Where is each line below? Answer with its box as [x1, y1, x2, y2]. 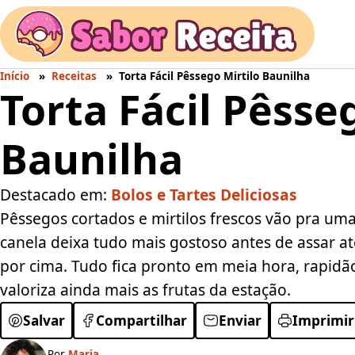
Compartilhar [96, 311, 188, 330]
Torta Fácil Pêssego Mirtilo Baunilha [119, 69, 310, 83]
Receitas [52, 69, 97, 83]
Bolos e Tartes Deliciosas [111, 184, 297, 205]
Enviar [218, 311, 261, 330]
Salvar [23, 311, 66, 330]
